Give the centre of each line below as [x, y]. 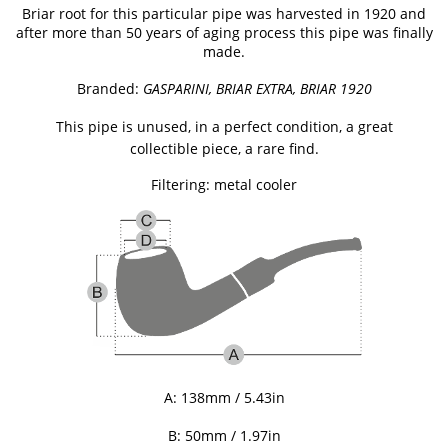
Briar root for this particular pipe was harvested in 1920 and [224, 13]
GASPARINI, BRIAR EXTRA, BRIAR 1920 [257, 88]
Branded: [109, 88]
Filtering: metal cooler [224, 184]
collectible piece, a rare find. [224, 148]
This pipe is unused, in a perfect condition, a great [224, 126]
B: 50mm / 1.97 [217, 435]
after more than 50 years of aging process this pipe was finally [224, 32]
